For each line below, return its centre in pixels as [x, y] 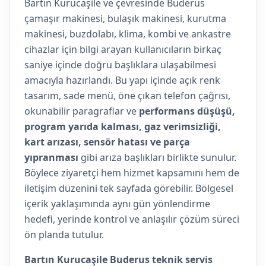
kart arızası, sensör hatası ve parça [107, 142]
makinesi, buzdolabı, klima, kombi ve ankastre [128, 34]
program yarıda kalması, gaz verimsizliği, [123, 126]
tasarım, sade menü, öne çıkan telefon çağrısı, [127, 96]
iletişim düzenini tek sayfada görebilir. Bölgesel [129, 188]
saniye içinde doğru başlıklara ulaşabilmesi [120, 65]
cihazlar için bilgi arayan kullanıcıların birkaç [123, 49]
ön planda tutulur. [64, 235]
